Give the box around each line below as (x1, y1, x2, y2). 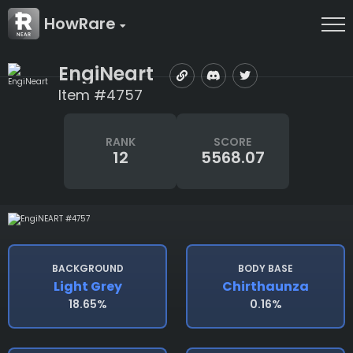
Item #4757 (58, 85, 143, 105)
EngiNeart (58, 60, 154, 87)
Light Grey (53, 277, 122, 296)
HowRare (44, 13, 120, 35)
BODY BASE (238, 262, 293, 276)
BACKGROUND (51, 262, 124, 276)
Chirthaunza (222, 277, 309, 296)
